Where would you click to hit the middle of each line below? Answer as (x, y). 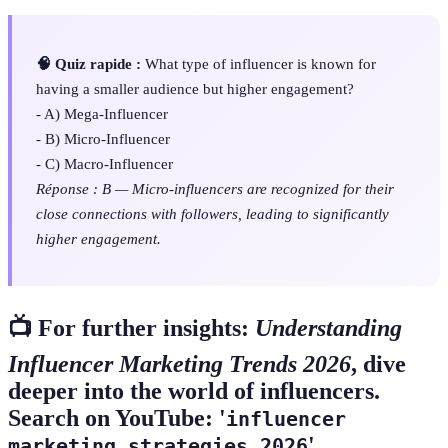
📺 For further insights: (131, 327)
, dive (378, 363)
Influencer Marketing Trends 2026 (179, 363)
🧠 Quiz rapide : (88, 63)
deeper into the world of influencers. (194, 390)
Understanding (328, 327)
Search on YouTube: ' (117, 417)
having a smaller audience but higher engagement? (195, 88)
